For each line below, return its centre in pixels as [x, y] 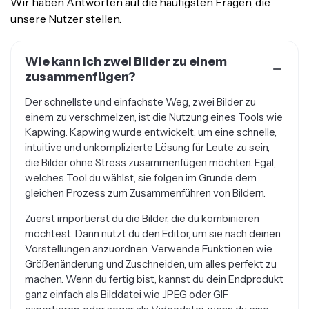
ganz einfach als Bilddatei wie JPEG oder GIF [127, 281]
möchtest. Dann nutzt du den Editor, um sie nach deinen [153, 221]
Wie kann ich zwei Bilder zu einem [126, 49]
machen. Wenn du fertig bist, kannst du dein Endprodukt [154, 266]
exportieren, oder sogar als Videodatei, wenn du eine [147, 297]
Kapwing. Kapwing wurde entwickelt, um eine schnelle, [151, 119]
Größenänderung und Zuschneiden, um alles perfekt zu [151, 251]
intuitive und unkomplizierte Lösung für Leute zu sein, [147, 134]
